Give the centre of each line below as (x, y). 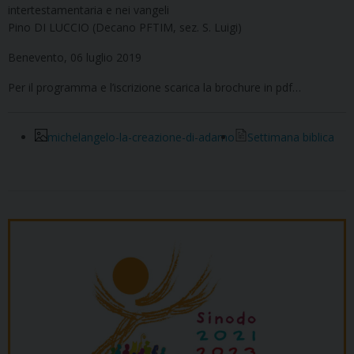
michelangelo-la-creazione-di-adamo (141, 137)
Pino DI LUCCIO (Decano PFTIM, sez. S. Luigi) (125, 28)
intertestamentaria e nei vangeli (88, 10)
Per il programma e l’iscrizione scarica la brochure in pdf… (154, 88)
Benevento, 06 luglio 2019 (75, 58)
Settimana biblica (291, 137)
